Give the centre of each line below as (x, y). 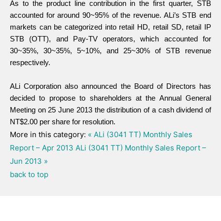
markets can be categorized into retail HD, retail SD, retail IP (110, 27)
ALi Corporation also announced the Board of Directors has (110, 86)
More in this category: (48, 134)
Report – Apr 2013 (42, 148)
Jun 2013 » (29, 161)
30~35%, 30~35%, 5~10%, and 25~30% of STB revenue (110, 51)
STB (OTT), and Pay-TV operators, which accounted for (110, 39)
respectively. (30, 62)
